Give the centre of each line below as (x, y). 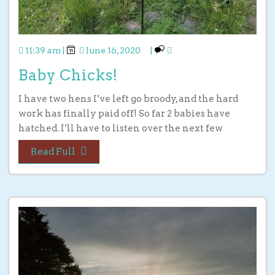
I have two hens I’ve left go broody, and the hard (128, 99)
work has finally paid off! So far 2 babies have (124, 114)
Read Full (53, 152)
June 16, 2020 (113, 51)
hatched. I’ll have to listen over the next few (121, 129)
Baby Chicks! (68, 76)
